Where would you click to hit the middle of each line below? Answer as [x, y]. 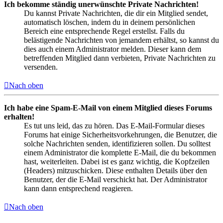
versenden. [41, 67]
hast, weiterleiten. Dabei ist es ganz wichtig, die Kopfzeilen [117, 162]
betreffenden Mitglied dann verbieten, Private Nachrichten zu [120, 58]
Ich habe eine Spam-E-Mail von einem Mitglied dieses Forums [108, 108]
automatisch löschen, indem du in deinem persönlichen [110, 22]
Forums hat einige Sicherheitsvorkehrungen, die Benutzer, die [120, 135]
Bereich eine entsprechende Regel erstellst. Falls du [104, 31]
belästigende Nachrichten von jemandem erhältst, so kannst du [121, 40]
